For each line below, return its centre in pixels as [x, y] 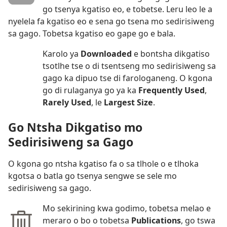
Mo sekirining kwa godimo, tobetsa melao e [127, 209]
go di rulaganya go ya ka [90, 90]
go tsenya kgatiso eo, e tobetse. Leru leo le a [127, 9]
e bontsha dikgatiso [172, 54]
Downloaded [107, 54]
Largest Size [128, 103]
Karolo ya [62, 54]
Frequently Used [172, 90]
